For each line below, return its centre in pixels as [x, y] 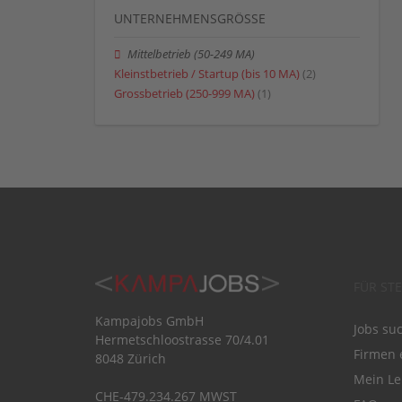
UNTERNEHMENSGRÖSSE [190, 18]
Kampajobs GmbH [149, 320]
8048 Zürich [131, 358]
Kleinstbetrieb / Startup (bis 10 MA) [207, 74]
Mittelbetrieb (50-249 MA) [192, 54]
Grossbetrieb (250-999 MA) [184, 93]
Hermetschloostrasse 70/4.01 [182, 339]
